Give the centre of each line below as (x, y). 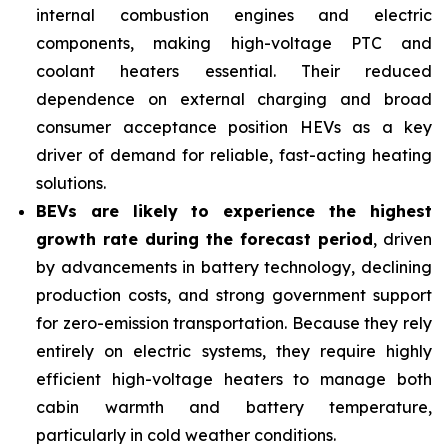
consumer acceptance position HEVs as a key (234, 127)
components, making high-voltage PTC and (234, 43)
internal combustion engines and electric (234, 15)
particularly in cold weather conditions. (186, 435)
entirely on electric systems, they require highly (234, 351)
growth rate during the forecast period (204, 239)
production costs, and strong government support (234, 295)
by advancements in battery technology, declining (234, 267)
